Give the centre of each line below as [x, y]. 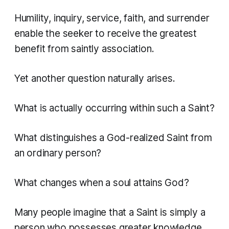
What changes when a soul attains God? [101, 183]
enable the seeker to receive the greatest [105, 34]
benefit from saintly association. [84, 49]
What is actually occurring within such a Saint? [114, 108]
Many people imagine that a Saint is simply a [110, 213]
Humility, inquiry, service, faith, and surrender [112, 18]
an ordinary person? [58, 153]
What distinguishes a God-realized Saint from [113, 138]
